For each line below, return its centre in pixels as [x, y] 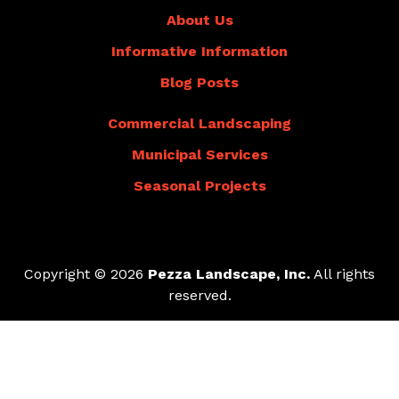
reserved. [199, 296]
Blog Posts [199, 83]
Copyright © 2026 [86, 274]
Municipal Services [199, 155]
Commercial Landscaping [199, 124]
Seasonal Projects [199, 186]
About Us [199, 20]
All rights [342, 274]
